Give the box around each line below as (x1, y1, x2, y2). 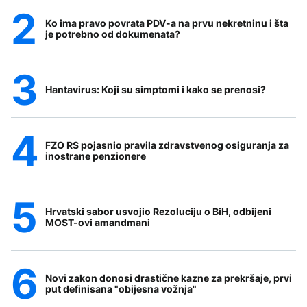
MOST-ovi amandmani (45, 217, 150, 229)
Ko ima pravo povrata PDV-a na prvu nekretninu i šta (45, 17, 288, 29)
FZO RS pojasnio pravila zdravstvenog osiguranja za (45, 139, 289, 151)
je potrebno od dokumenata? (45, 28, 180, 40)
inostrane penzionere (45, 150, 146, 162)
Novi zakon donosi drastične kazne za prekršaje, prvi (45, 272, 292, 284)
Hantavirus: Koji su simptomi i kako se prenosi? (45, 84, 266, 96)
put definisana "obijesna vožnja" (45, 283, 197, 295)
